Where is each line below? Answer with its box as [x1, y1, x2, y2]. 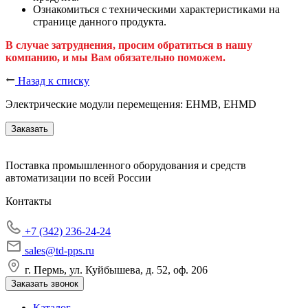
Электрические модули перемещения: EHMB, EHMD [5, 98, 256, 110]
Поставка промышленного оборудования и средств [5, 159, 246, 171]
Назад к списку [15, 74, 89, 87]
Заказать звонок [11, 278, 78, 289]
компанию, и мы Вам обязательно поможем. [5, 51, 225, 63]
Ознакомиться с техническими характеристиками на [33, 3, 280, 15]
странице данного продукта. [33, 15, 166, 27]
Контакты [5, 195, 52, 207]
